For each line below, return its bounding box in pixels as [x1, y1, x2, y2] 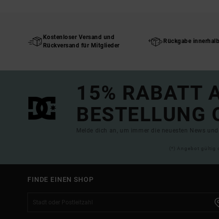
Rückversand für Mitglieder [43, 42, 120, 49]
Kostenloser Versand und [43, 33, 115, 41]
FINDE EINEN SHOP [27, 175, 94, 183]
